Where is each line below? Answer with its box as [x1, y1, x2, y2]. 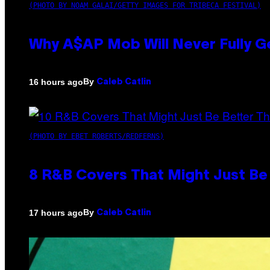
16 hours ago [29, 77, 83, 87]
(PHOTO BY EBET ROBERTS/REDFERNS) [29, 132, 164, 141]
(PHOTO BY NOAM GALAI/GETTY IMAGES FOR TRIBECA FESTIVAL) [29, 1, 261, 10]
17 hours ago [29, 207, 83, 218]
